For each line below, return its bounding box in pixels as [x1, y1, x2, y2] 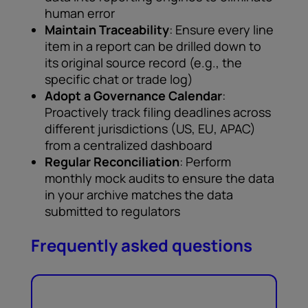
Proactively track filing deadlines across [45, 104, 271, 120]
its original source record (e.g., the [45, 54, 242, 71]
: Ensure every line [169, 21, 274, 38]
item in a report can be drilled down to [45, 38, 261, 54]
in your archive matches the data [45, 186, 233, 203]
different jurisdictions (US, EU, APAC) [45, 120, 256, 137]
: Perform [179, 153, 231, 170]
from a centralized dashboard [45, 137, 212, 153]
